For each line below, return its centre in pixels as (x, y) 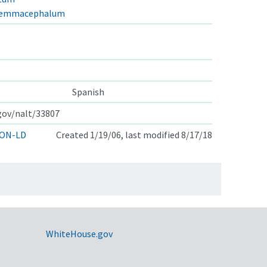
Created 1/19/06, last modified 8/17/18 (134, 134)
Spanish (88, 91)
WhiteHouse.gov (79, 233)
